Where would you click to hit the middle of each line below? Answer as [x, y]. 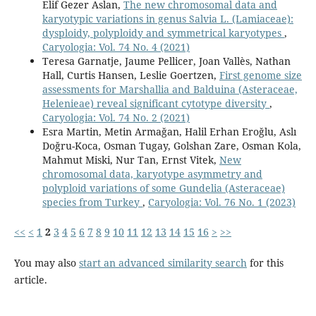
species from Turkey [92, 202]
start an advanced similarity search [163, 263]
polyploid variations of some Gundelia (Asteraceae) [163, 188]
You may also [46, 263]
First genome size [260, 75]
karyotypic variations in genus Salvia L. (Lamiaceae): [168, 19]
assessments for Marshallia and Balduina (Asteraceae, [170, 90]
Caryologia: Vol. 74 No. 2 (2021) [116, 118]
